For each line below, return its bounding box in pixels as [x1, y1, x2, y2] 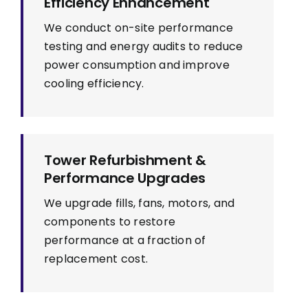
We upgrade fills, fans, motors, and [43, 195, 235, 212]
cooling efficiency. [43, 76, 144, 92]
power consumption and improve [43, 57, 230, 74]
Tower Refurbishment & [43, 151, 206, 170]
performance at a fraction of [43, 232, 206, 249]
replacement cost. [43, 251, 148, 267]
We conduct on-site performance [43, 20, 234, 36]
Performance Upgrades [43, 168, 206, 188]
